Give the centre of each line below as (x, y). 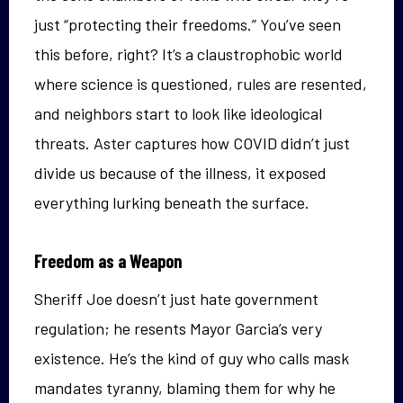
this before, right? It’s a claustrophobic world (188, 54)
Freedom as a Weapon (108, 260)
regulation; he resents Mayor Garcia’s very (178, 328)
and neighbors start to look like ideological (178, 113)
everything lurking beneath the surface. (172, 202)
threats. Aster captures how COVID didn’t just (192, 143)
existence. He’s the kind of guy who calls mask (192, 358)
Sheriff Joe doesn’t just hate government (176, 298)
